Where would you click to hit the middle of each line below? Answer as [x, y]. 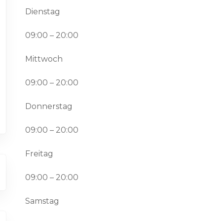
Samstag [42, 201]
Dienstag [42, 12]
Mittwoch [44, 59]
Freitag [39, 154]
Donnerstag [49, 106]
